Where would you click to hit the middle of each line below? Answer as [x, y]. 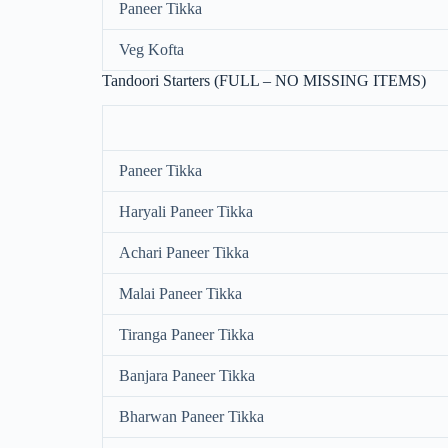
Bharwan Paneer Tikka [191, 417]
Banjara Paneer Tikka [187, 376]
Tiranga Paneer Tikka [186, 335]
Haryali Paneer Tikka [186, 212]
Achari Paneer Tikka [184, 253]
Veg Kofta [151, 50]
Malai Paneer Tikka [180, 294]
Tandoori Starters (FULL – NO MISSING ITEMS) [264, 81]
